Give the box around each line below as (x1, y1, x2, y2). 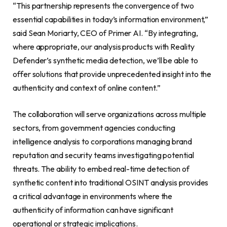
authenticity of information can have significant (13, 204, 174, 215)
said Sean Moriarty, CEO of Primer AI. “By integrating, (13, 28, 198, 39)
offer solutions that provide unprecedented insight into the (13, 69, 212, 80)
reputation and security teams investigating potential (13, 149, 194, 160)
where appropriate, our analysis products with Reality (13, 42, 195, 52)
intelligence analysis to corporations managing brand (13, 136, 192, 146)
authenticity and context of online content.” (13, 83, 161, 93)
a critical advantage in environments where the (13, 191, 173, 201)
